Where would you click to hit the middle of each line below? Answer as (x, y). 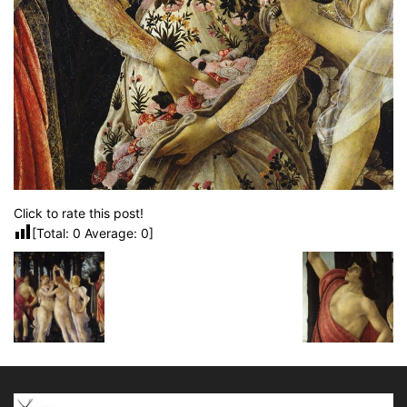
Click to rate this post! (79, 213)
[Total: (52, 233)
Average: (111, 233)
